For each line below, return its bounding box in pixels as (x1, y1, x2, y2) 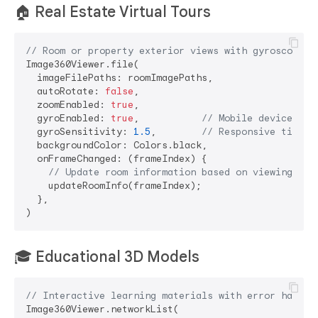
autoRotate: (26, 84, 105, 97)
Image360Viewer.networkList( (26, 302, 179, 315)
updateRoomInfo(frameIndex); (26, 179, 202, 192)
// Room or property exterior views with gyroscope (26, 44, 304, 57)
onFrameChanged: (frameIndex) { (26, 152, 207, 165)
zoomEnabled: (26, 98, 111, 111)
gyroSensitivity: (26, 125, 133, 138)
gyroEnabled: (26, 111, 111, 124)
